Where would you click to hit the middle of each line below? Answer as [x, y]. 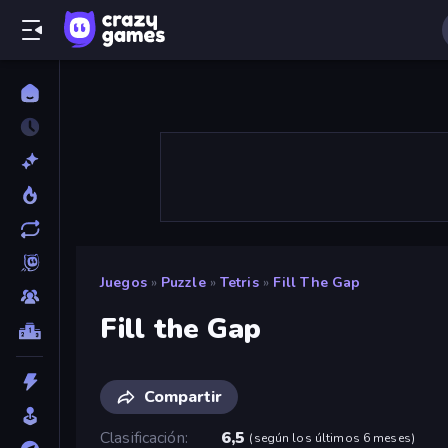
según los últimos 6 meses [332, 437]
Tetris [239, 282]
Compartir [183, 396]
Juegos [123, 282]
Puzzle [183, 282]
